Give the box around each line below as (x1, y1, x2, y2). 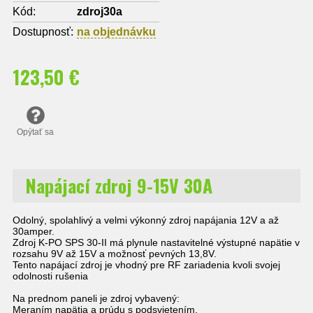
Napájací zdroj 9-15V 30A (25, 172, 212, 200)
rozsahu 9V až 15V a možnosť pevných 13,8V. (13, 248, 217, 260)
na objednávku (77, 26, 156, 38)
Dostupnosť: (13, 26, 73, 38)
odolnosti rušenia (13, 270, 88, 282)
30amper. (13, 226, 54, 238)
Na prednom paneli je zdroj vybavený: (13, 293, 180, 305)
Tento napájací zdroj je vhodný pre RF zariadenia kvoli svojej (13, 259, 280, 271)
